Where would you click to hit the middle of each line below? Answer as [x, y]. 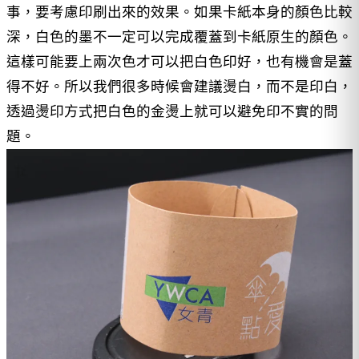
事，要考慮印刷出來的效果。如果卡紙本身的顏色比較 [179, 12]
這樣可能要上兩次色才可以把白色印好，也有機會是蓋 [179, 62]
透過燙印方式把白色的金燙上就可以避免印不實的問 [172, 112]
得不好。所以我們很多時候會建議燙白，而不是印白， [179, 87]
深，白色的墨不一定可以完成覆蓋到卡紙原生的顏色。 [179, 37]
